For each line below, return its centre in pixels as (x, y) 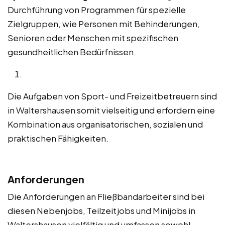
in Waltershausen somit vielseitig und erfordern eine (111, 110)
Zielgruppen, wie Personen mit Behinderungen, (104, 23)
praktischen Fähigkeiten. (58, 138)
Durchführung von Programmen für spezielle (97, 9)
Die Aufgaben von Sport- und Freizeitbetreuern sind (112, 96)
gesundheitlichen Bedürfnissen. (72, 51)
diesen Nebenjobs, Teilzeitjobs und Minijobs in (101, 210)
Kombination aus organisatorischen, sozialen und (105, 124)
